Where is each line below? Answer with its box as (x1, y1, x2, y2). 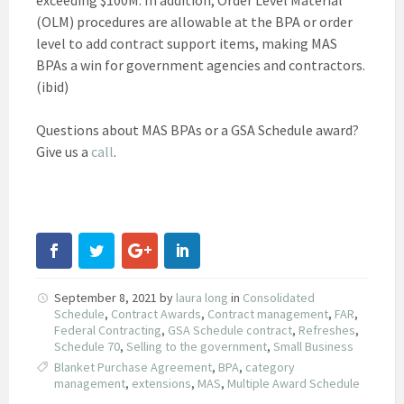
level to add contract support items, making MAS (36, 33, 337, 52)
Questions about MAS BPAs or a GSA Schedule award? (36, 120, 359, 139)
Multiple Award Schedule (227, 374, 360, 391)
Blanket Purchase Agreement (54, 358, 212, 375)
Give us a (36, 142, 91, 161)
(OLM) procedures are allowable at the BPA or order (36, 12, 353, 31)
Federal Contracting (54, 321, 161, 338)
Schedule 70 (54, 337, 120, 354)
